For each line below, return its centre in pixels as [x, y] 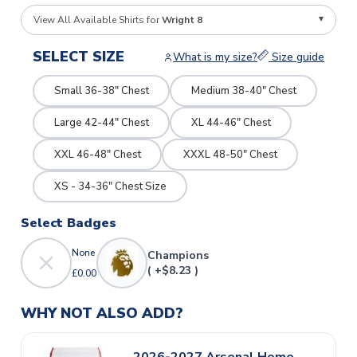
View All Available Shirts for [98, 20]
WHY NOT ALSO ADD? [102, 314]
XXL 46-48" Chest [97, 154]
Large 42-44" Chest [101, 122]
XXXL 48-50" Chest [230, 154]
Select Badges [69, 224]
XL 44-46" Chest [231, 122]
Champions [178, 256]
